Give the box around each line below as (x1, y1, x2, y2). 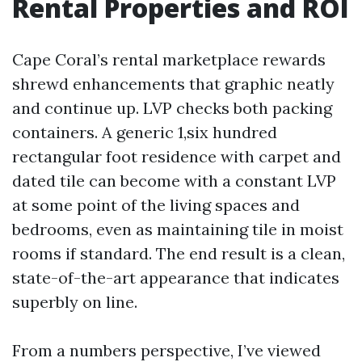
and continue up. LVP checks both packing (12, 98, 332, 118)
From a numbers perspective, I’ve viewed (12, 340, 321, 360)
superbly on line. (12, 292, 137, 312)
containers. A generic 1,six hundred (12, 122, 277, 142)
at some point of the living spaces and (12, 195, 300, 215)
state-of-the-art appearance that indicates (12, 267, 339, 288)
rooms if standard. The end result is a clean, (12, 243, 345, 263)
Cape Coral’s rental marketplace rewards (12, 49, 326, 69)
